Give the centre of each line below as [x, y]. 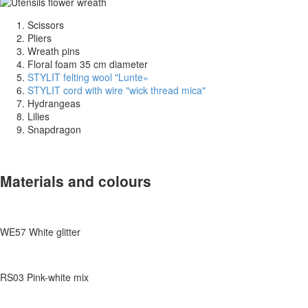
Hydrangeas [54, 103]
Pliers [40, 38]
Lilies [38, 117]
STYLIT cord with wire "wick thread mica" [117, 90]
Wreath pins [54, 51]
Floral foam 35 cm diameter [88, 64]
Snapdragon [54, 130]
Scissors [46, 25]
